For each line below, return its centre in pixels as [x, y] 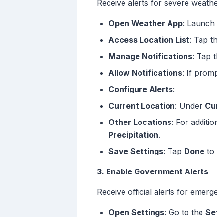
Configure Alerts [141, 89]
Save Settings [136, 151]
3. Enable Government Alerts [153, 172]
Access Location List [149, 40]
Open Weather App [146, 23]
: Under [190, 106]
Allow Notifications [145, 73]
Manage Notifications [150, 56]
